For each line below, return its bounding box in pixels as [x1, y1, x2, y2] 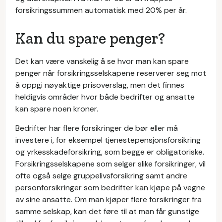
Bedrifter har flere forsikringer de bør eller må [15, 123, 178, 133]
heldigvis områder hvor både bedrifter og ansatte [15, 92, 195, 102]
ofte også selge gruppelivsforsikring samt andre [15, 170, 187, 181]
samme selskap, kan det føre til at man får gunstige [15, 206, 199, 217]
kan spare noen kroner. [15, 104, 98, 114]
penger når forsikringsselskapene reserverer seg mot [15, 68, 206, 78]
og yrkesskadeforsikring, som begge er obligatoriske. [15, 147, 204, 157]
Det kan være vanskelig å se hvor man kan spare [15, 56, 189, 66]
